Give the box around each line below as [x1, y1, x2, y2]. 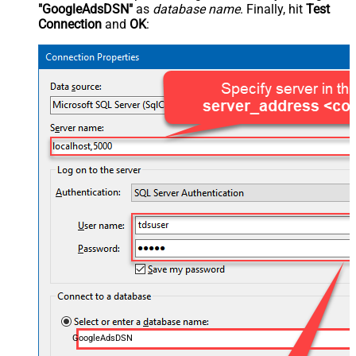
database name [153, 2, 240, 17]
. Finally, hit [240, 2, 306, 17]
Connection [38, 17, 102, 33]
